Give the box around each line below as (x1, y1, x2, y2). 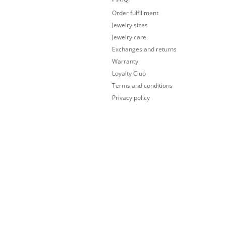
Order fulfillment (112, 9, 158, 18)
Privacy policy (112, 93, 150, 102)
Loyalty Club (112, 69, 146, 78)
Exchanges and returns (112, 45, 177, 54)
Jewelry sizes (112, 21, 148, 30)
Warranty (112, 57, 138, 66)
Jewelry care (112, 33, 146, 42)
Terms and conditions (112, 81, 173, 90)
